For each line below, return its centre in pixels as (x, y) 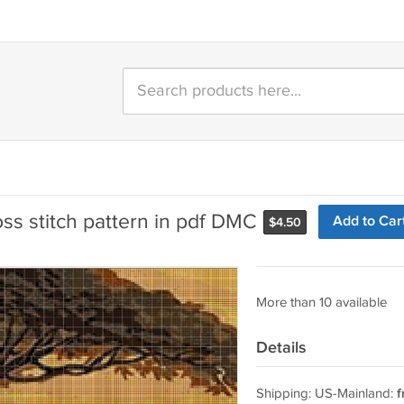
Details (281, 348)
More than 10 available (321, 303)
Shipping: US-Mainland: (326, 394)
